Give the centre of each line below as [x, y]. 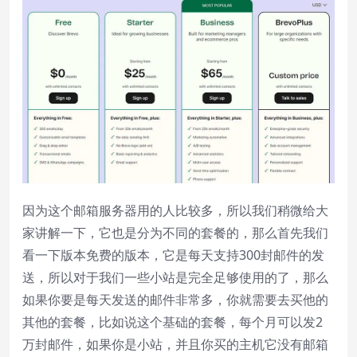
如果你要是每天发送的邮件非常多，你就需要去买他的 [175, 299]
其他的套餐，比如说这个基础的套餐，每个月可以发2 [173, 322]
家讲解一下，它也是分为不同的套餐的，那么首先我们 [175, 232]
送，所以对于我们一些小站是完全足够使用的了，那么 [175, 277]
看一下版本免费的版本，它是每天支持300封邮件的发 [173, 255]
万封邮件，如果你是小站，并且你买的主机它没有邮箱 [175, 344]
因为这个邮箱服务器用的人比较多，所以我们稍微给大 [175, 210]
